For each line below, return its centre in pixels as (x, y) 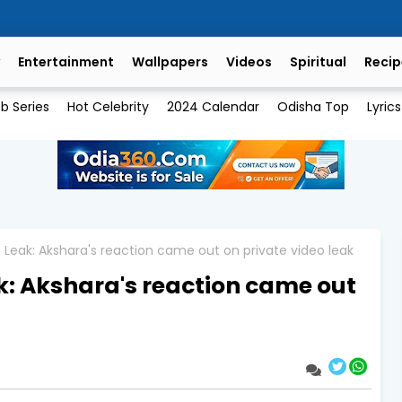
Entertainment (66, 62)
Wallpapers (170, 62)
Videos (249, 62)
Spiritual (318, 62)
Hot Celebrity (108, 107)
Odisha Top (313, 107)
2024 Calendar (213, 107)
